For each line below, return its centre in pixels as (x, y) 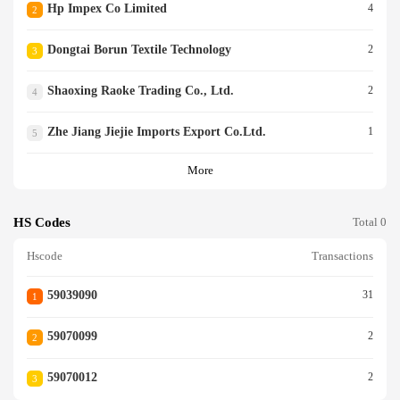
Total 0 (370, 222)
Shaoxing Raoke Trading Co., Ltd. (140, 90)
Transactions (342, 257)
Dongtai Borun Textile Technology (139, 49)
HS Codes (42, 222)
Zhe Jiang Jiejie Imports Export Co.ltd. (156, 131)
